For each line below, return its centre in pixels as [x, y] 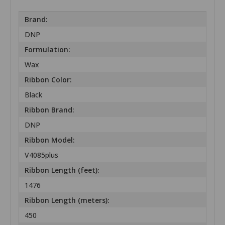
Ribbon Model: [50, 140]
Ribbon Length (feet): [62, 170]
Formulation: [48, 49]
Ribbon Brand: [50, 109]
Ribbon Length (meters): [67, 200]
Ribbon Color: [48, 79]
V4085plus [42, 155]
